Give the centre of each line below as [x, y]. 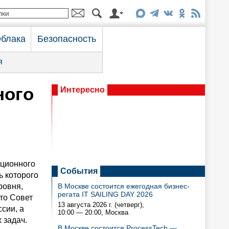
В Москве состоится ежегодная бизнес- [124, 186]
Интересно [83, 90]
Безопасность [67, 39]
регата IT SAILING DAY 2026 [105, 194]
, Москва [115, 212]
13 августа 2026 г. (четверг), [101, 205]
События [79, 171]
